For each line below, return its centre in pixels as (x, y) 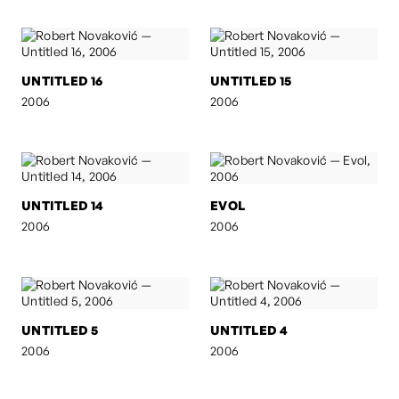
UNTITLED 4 (249, 330)
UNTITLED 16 (62, 80)
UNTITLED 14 (63, 205)
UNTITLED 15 (251, 80)
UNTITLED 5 (60, 330)
